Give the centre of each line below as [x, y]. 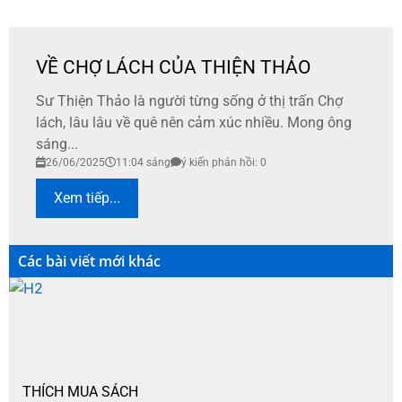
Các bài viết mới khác [89, 261]
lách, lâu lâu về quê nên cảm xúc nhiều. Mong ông [194, 122]
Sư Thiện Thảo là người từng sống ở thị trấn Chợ [189, 100]
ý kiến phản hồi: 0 [224, 162]
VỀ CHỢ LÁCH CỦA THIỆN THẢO [173, 67]
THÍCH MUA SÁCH [80, 391]
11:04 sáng [143, 162]
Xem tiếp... [87, 197]
